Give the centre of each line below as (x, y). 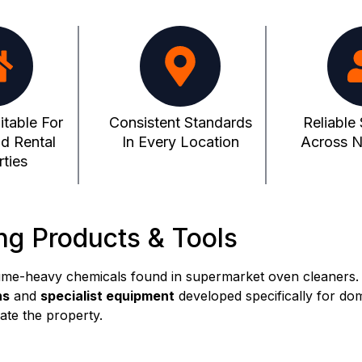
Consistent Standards (180, 123)
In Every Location (180, 142)
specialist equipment (107, 296)
